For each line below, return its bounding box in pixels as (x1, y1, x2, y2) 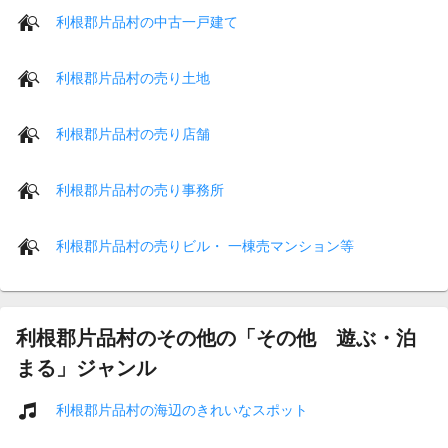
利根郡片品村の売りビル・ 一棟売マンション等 (56, 237, 354, 254)
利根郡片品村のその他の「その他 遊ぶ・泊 (16, 327, 416, 349)
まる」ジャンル (16, 357, 156, 379)
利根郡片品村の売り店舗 (56, 125, 210, 142)
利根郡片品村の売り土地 (56, 69, 210, 86)
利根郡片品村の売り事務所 (56, 181, 224, 198)
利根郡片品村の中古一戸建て (56, 13, 238, 30)
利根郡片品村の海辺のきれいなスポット (56, 401, 308, 418)
